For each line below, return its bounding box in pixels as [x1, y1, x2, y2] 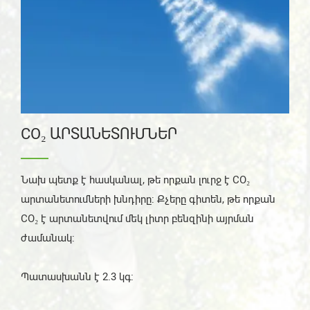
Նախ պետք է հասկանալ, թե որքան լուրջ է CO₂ [21, 173, 250, 186]
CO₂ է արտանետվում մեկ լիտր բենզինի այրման [21, 212, 254, 225]
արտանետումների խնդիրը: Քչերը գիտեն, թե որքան [21, 192, 275, 206]
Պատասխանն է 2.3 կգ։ [21, 270, 134, 283]
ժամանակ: [21, 231, 75, 244]
